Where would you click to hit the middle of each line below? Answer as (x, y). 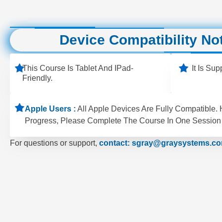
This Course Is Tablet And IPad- (78, 68)
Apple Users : (51, 109)
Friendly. (38, 78)
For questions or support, (55, 143)
